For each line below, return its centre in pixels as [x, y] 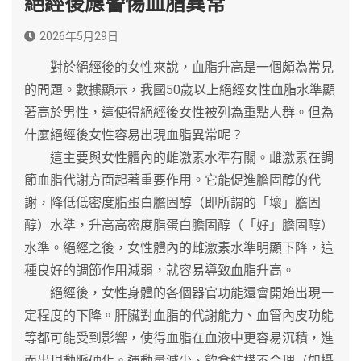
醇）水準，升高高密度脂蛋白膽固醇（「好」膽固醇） [179, 225]
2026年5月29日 [79, 36]
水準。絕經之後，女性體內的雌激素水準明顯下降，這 [179, 247]
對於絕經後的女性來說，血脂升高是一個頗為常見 [179, 67]
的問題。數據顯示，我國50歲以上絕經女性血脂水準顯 [180, 89]
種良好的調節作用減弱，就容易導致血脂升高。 [160, 270]
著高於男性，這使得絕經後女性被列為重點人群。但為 [179, 112]
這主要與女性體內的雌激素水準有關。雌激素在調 [179, 157]
